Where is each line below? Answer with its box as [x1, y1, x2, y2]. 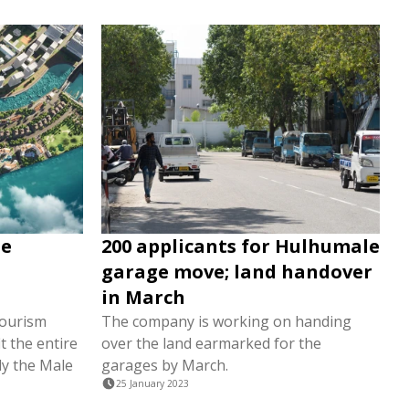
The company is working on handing [101, 311, 351, 331]
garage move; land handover [101, 259, 372, 284]
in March [101, 285, 185, 309]
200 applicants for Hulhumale [101, 234, 380, 258]
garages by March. [101, 355, 228, 375]
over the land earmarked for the [101, 333, 321, 353]
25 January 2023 [116, 377, 189, 390]
